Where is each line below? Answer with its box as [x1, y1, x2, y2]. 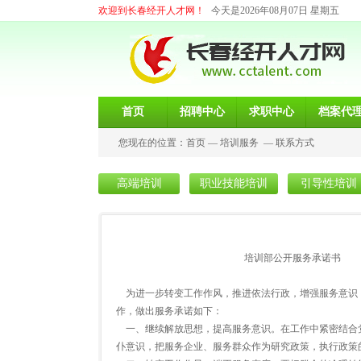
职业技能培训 [200, 177, 268, 189]
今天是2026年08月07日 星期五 [211, 5, 339, 16]
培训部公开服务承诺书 [116, 252, 341, 263]
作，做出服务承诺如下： [116, 305, 222, 317]
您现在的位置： [118, 137, 186, 148]
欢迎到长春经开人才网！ [98, 5, 205, 16]
